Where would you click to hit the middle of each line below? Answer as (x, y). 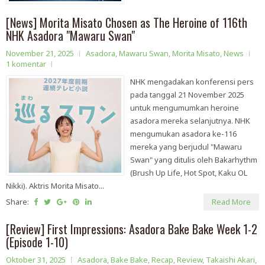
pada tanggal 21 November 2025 (187, 95)
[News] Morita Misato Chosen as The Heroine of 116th (127, 23)
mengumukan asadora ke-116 (183, 134)
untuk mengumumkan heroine (185, 108)
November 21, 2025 (40, 54)
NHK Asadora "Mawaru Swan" (70, 36)
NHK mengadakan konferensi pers (192, 82)
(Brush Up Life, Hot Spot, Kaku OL (189, 173)
